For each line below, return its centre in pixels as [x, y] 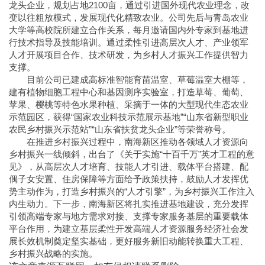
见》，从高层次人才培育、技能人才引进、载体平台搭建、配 [129, 167]
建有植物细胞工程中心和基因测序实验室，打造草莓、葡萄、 [129, 92]
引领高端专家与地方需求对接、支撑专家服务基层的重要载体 [129, 216]
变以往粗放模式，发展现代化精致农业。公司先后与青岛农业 [129, 18]
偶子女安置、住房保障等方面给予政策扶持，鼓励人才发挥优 [129, 179]
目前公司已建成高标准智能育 [84, 80]
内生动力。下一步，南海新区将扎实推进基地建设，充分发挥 [129, 204]
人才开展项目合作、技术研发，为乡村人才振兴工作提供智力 [129, 55]
